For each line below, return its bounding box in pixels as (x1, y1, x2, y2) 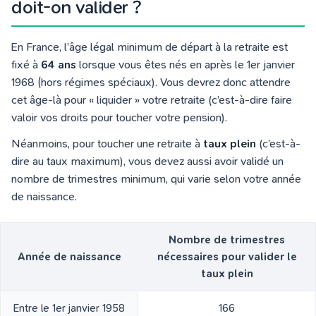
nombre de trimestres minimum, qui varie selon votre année (11, 172, 301, 186)
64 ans (41, 58, 76, 72)
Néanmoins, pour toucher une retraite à (11, 137, 203, 151)
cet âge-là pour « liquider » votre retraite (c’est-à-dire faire (11, 93, 292, 107)
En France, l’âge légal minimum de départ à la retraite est (11, 40, 288, 54)
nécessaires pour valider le (157, 250, 297, 264)
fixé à (11, 58, 41, 72)
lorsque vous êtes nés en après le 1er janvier (76, 58, 295, 72)
